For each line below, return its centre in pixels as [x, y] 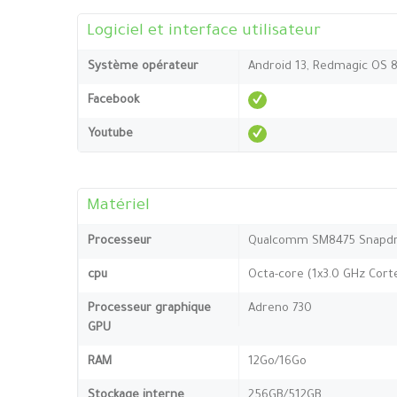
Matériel [118, 206]
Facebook [113, 100]
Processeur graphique [149, 308]
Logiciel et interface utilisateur [204, 31]
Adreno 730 [280, 308]
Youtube [110, 134]
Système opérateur [143, 66]
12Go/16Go [277, 362]
